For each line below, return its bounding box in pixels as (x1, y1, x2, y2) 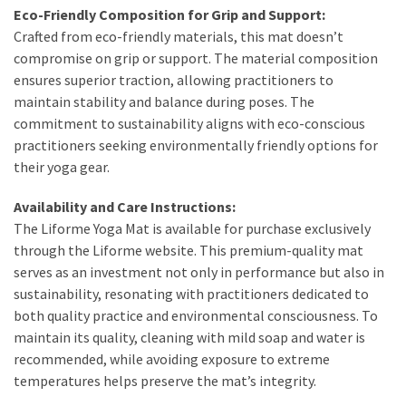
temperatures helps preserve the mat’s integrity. (14, 371, 316, 390)
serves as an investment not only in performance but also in (14, 262, 384, 281)
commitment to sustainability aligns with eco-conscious (14, 113, 365, 132)
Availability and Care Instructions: (14, 197, 236, 216)
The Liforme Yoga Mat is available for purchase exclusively (14, 218, 371, 237)
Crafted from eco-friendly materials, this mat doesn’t (14, 26, 343, 45)
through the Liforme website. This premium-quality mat (14, 240, 363, 259)
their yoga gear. (14, 157, 110, 176)
